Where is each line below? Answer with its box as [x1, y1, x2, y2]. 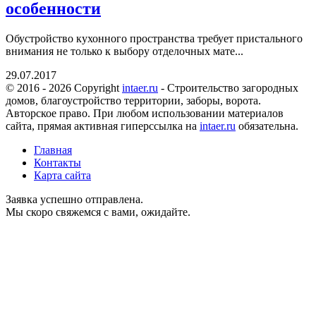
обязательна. [236, 119, 298, 132]
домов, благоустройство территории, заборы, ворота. [6, 94, 261, 107]
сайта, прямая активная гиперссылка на [6, 119, 200, 132]
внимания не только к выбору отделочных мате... [6, 44, 243, 57]
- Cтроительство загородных [158, 81, 298, 94]
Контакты [34, 156, 81, 169]
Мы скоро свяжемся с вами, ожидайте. [6, 205, 190, 218]
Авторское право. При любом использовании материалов [6, 107, 284, 119]
